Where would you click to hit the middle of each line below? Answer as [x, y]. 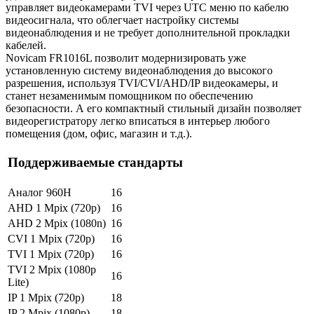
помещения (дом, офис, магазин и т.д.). [99, 133]
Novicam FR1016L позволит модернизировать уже [126, 57]
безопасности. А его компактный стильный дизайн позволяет [153, 108]
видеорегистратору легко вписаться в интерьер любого [138, 121]
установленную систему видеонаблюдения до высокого [139, 70]
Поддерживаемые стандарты [95, 163]
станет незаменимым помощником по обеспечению [129, 95]
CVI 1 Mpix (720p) [51, 238]
